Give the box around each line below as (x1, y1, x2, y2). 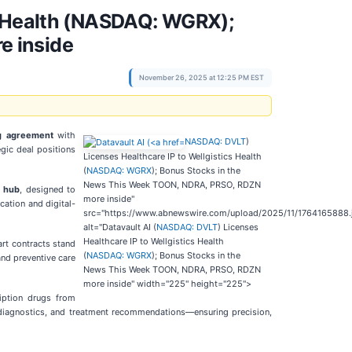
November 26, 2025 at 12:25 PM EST (139, 73, 264, 82)
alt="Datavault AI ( (83, 222, 156, 233)
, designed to (20, 184, 76, 195)
